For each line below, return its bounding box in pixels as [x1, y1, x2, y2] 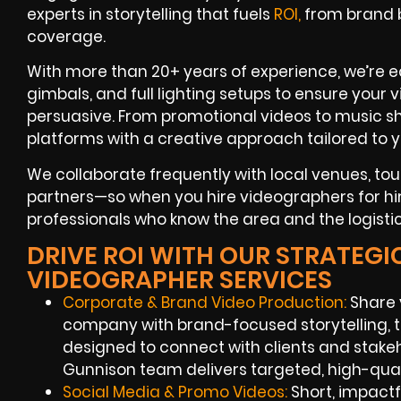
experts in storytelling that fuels [27, 4, 274, 26]
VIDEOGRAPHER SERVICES [27, 263, 332, 297]
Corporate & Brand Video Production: [63, 292, 346, 314]
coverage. [27, 26, 106, 48]
